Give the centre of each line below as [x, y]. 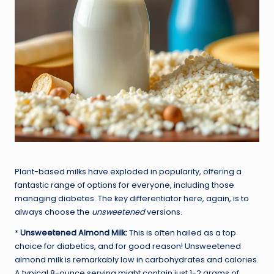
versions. [164, 212]
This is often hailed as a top [182, 232]
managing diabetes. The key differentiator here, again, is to [132, 198]
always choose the [53, 212]
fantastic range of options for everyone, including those [124, 185]
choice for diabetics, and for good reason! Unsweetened [128, 246]
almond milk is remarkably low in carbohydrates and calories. [137, 259]
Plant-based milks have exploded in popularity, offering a [128, 171]
